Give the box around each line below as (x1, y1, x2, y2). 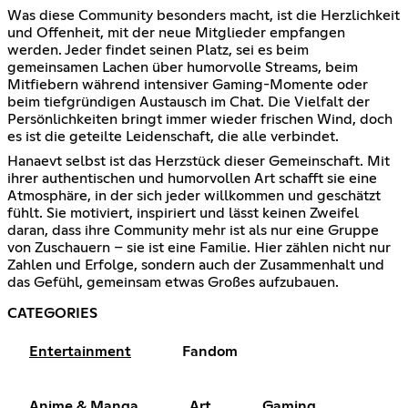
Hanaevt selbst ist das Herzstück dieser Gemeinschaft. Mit (7, 153, 390, 168)
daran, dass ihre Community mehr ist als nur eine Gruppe (7, 222, 379, 238)
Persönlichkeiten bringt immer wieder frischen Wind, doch (7, 111, 393, 127)
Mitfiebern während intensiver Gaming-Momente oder (7, 76, 368, 92)
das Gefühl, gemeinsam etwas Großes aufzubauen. (7, 274, 339, 290)
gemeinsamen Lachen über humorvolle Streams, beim (7, 59, 358, 75)
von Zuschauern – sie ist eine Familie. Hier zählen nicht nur (7, 240, 391, 255)
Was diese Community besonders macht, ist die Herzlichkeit (7, 7, 400, 23)
